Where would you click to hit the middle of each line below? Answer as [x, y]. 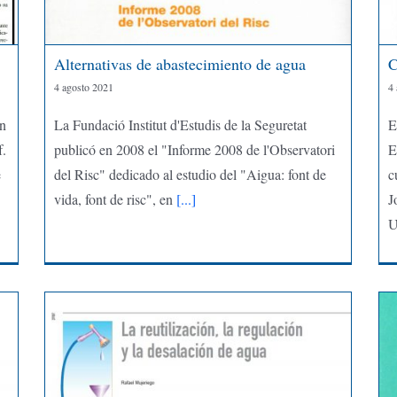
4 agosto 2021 [83, 86]
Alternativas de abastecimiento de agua [179, 63]
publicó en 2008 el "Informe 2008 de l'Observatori [194, 149]
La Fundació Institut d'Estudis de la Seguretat [180, 124]
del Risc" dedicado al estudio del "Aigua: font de [190, 174]
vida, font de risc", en [113, 198]
